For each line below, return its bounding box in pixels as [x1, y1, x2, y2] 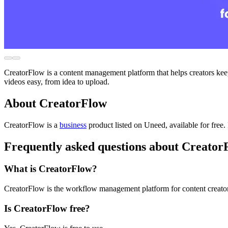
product [87, 120, 113, 129]
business [60, 120, 87, 129]
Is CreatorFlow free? [4, 203, 90, 214]
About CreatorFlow [4, 96, 107, 110]
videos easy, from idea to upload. [4, 77, 109, 86]
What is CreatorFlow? [4, 163, 97, 175]
